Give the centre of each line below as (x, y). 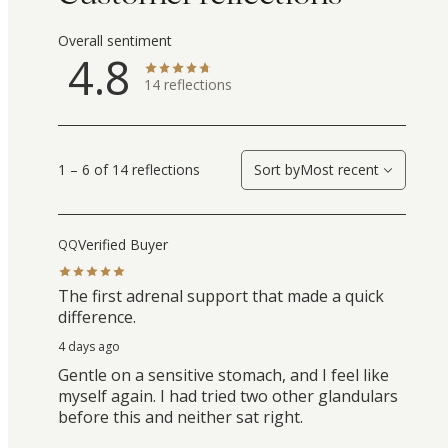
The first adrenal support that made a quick (221, 296)
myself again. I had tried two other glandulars (228, 396)
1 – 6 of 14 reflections (129, 169)
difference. (97, 317)
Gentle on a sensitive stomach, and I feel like (223, 375)
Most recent (339, 170)
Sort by (277, 170)
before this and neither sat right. (180, 417)
